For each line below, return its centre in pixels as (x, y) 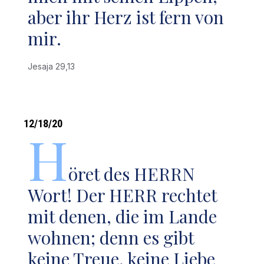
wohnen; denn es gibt (111, 237)
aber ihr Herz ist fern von (126, 17)
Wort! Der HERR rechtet (123, 195)
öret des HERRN (132, 174)
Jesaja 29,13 (54, 66)
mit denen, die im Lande (123, 216)
